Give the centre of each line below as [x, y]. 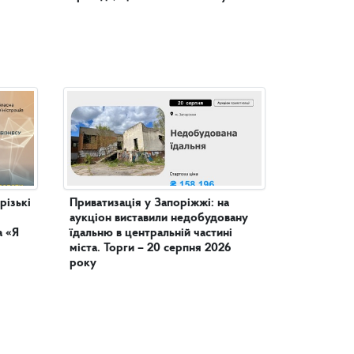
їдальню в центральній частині [97, 233]
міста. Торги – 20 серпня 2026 [150, 249]
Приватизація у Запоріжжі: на [149, 203]
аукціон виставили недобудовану [159, 218]
